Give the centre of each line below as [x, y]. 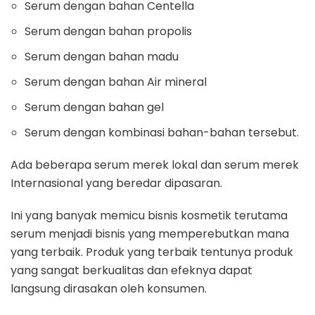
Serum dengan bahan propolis [108, 31]
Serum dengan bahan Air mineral [116, 82]
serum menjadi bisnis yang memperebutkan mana [150, 233]
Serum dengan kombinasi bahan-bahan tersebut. [162, 132]
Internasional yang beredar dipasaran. [116, 183]
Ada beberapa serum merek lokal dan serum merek [155, 165]
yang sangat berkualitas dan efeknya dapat [131, 270]
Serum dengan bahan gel [94, 107]
